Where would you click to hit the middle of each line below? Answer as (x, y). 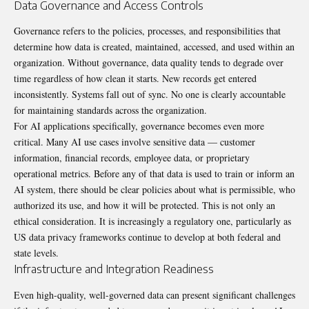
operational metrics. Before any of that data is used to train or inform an (154, 174)
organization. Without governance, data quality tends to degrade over (149, 63)
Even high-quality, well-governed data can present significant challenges (154, 295)
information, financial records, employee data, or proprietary (132, 158)
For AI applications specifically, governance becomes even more (139, 126)
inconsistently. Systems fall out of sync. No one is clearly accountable (150, 94)
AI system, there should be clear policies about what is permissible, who (154, 190)
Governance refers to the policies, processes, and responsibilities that (147, 31)
